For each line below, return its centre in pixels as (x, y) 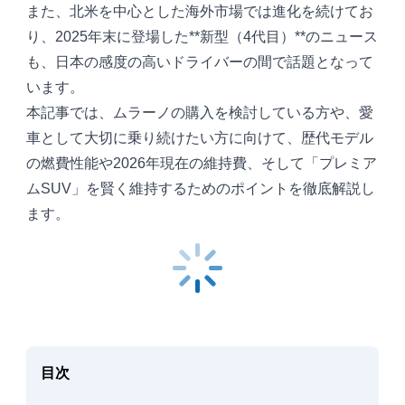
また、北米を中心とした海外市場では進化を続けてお (200, 12)
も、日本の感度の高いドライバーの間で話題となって (200, 62)
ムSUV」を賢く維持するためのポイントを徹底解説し (201, 189)
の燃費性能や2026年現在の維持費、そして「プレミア (202, 164)
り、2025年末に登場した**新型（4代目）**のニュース (202, 37)
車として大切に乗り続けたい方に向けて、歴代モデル (200, 138)
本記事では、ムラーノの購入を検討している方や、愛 (200, 113)
